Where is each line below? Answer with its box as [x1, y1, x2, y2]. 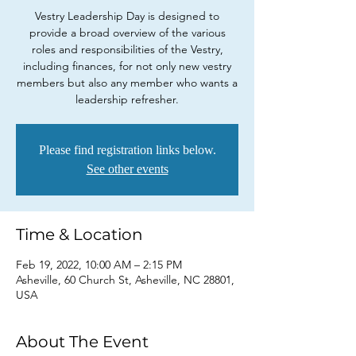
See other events [86, 162, 168, 176]
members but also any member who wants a [17, 75, 238, 90]
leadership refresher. [75, 92, 179, 106]
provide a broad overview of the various [29, 25, 226, 40]
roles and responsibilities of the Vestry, [31, 42, 223, 56]
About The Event [16, 332, 149, 351]
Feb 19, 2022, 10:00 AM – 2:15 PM [16, 257, 182, 272]
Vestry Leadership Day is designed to [35, 9, 219, 23]
